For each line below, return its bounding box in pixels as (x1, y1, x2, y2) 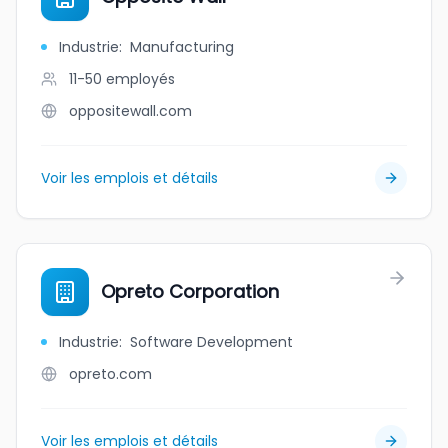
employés (106, 69, 175, 89)
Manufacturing (130, 37, 234, 57)
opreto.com (69, 364, 152, 384)
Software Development (130, 332, 293, 352)
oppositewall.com (69, 101, 192, 121)
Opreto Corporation (101, 279, 279, 304)
